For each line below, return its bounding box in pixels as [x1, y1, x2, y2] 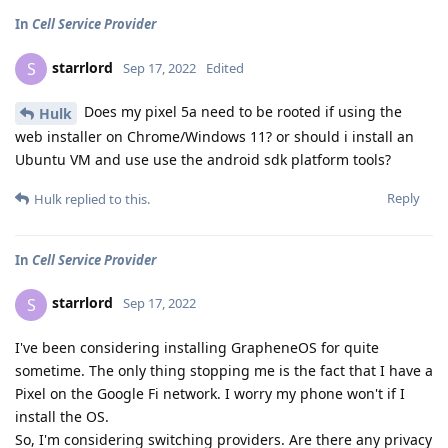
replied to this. [62, 189, 150, 208]
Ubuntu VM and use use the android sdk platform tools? [15, 149, 391, 169]
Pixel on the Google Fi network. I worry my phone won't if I [15, 383, 405, 403]
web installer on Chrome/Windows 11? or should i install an [15, 126, 414, 146]
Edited [206, 58, 244, 77]
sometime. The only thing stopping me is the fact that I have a [15, 360, 433, 380]
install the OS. [15, 406, 109, 426]
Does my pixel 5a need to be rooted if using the [80, 101, 402, 121]
